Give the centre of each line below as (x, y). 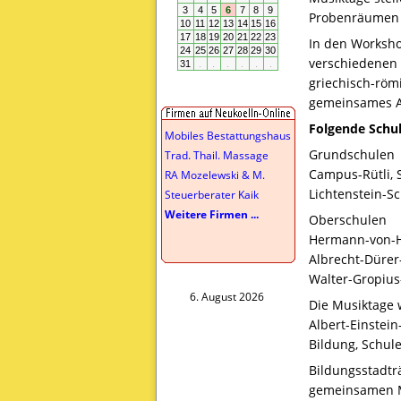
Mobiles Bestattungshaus (227, 136)
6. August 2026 (227, 297)
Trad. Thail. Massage (216, 155)
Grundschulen (351, 155)
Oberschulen (347, 220)
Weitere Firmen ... (211, 214)
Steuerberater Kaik (211, 195)
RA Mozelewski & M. (214, 175)
